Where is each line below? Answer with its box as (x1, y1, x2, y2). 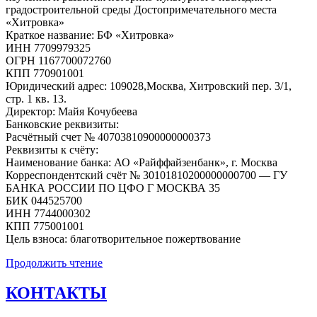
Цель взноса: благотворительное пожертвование (6, 232, 241, 245)
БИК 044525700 (6, 194, 82, 207)
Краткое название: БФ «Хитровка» (6, 28, 174, 41)
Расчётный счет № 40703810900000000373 (6, 130, 211, 143)
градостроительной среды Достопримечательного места (6, 3, 277, 16)
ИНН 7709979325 (6, 41, 91, 54)
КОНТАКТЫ (6, 283, 107, 302)
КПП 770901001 (6, 67, 84, 79)
